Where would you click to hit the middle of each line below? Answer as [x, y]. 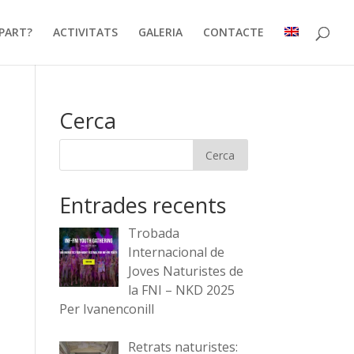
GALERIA [160, 32]
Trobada [153, 233]
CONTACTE [233, 32]
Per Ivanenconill [106, 309]
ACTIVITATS [85, 32]
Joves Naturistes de [185, 271]
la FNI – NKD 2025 [181, 290]
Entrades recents [142, 205]
